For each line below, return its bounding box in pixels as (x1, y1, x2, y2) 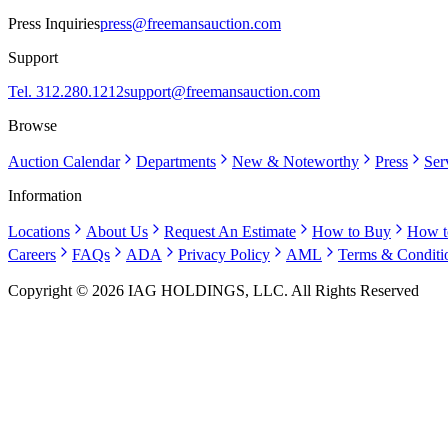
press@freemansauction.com (100, 15, 281, 32)
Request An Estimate (164, 223, 296, 240)
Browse (8, 117, 57, 134)
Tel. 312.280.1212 (8, 83, 124, 100)
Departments (136, 153, 216, 170)
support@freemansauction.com (124, 83, 320, 100)
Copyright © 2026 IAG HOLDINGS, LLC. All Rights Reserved (8, 282, 419, 299)
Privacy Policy (178, 246, 270, 263)
